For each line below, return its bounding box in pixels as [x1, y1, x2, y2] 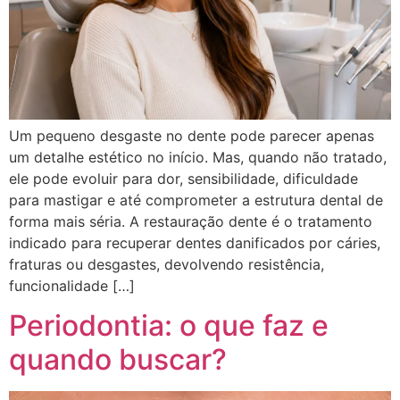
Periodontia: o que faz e [9, 308, 329, 344]
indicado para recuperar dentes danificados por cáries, [9, 234, 380, 252]
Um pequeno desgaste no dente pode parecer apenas [9, 127, 374, 145]
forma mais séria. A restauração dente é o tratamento [9, 212, 372, 230]
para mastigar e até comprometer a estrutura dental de [9, 191, 383, 209]
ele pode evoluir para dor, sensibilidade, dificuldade [9, 170, 358, 187]
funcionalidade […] [9, 277, 135, 295]
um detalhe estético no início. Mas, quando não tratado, [9, 148, 387, 166]
